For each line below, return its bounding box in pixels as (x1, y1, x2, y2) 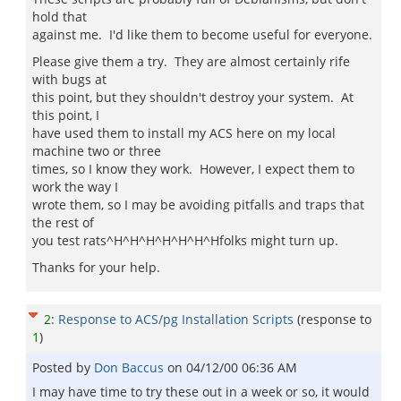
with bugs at (32, 71, 107, 88)
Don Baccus (94, 359, 167, 376)
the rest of (32, 214, 94, 231)
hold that (32, 8, 87, 25)
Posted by (32, 359, 94, 376)
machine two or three (32, 142, 161, 159)
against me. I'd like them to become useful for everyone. (32, 26, 372, 43)
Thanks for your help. (32, 259, 160, 276)
